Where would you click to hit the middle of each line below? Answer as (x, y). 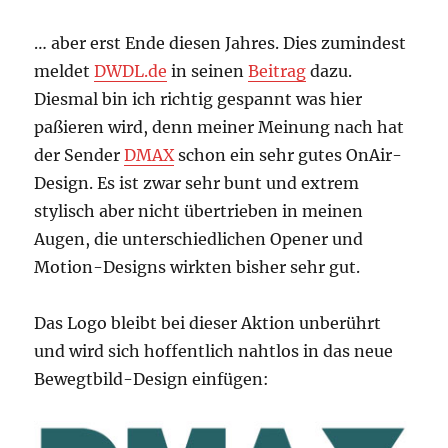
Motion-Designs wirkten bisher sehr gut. (197, 267)
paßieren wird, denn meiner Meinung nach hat (219, 127)
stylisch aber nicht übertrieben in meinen (199, 211)
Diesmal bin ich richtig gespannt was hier (198, 99)
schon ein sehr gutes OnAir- (288, 155)
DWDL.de (131, 71)
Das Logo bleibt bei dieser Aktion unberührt (208, 323)
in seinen (208, 71)
